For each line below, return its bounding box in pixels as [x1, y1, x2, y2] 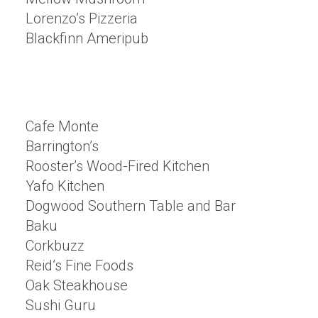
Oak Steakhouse [26, 277, 128, 294]
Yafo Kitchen [26, 177, 104, 194]
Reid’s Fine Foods [26, 257, 133, 274]
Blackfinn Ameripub [26, 30, 148, 47]
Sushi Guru [26, 297, 96, 314]
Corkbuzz [26, 237, 84, 254]
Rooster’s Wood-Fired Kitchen [26, 158, 209, 175]
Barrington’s [26, 138, 99, 155]
